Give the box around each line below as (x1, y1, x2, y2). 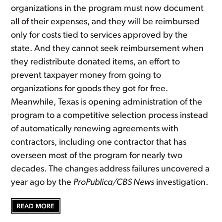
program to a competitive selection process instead (11, 111, 209, 121)
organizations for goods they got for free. (11, 84, 168, 94)
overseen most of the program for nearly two (11, 151, 183, 161)
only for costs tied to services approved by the (11, 31, 188, 41)
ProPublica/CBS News (73, 178, 155, 188)
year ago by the (11, 178, 74, 188)
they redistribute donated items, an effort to (11, 57, 180, 67)
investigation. (154, 178, 209, 188)
